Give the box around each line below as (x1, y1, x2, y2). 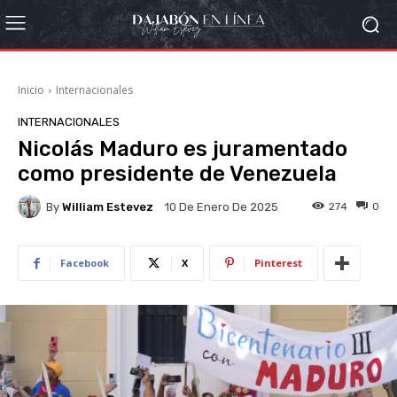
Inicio (18, 82, 44, 97)
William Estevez (62, 199, 153, 214)
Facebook (60, 256, 109, 269)
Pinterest (254, 256, 302, 269)
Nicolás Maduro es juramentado (18, 136, 347, 161)
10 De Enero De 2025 (165, 200, 278, 214)
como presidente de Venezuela (18, 161, 337, 186)
